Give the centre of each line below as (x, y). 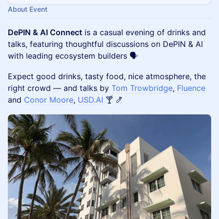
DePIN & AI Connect (45, 32)
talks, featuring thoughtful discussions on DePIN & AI (105, 44)
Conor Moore (49, 100)
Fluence (191, 88)
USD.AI (90, 100)
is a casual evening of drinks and (144, 32)
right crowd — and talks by (60, 88)
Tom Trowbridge (142, 88)
